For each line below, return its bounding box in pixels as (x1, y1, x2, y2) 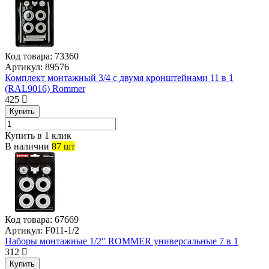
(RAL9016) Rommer (5, 83, 85, 94)
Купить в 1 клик (5, 130, 71, 141)
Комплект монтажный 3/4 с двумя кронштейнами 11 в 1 (5, 72, 234, 83)
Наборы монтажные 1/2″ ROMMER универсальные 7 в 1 (5, 235, 238, 246)
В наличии (5, 141, 49, 151)
